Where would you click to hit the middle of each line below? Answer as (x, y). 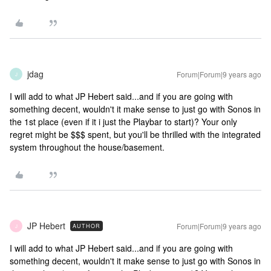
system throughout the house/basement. (87, 147)
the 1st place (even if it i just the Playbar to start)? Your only (123, 122)
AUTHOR (87, 226)
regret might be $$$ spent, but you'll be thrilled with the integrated (135, 134)
